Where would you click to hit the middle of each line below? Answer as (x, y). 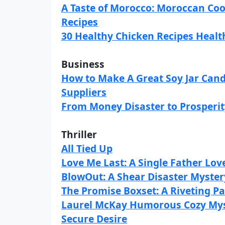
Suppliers (84, 92)
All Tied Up (87, 148)
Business (83, 64)
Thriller (79, 134)
